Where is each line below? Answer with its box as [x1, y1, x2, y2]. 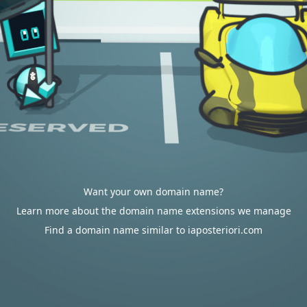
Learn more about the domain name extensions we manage [16, 204, 291, 217]
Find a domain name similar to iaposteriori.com [45, 223, 262, 236]
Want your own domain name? [84, 185, 223, 198]
